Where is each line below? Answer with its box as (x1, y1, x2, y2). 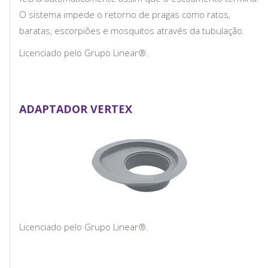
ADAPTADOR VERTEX (19, 101, 132, 116)
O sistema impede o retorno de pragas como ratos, (19, 8, 230, 20)
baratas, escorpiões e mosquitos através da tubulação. (19, 24, 245, 36)
